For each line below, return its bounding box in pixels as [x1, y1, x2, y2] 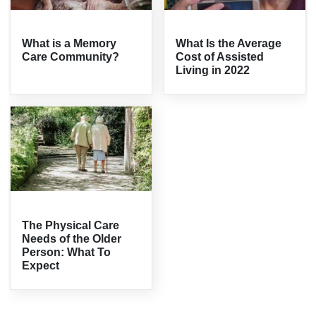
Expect [22, 259, 60, 272]
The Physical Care [22, 219, 120, 231]
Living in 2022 [176, 64, 250, 77]
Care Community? [22, 51, 120, 63]
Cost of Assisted [176, 51, 264, 63]
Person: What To [22, 245, 111, 258]
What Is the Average [176, 37, 281, 50]
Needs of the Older [22, 232, 122, 245]
